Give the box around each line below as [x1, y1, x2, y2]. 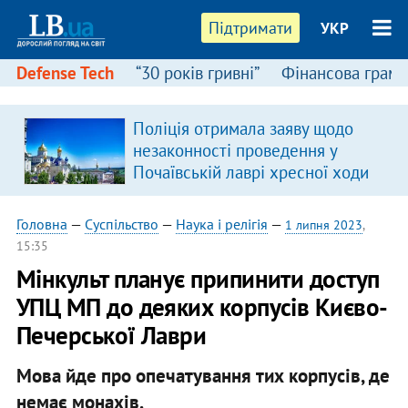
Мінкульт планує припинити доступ [15, 263, 380, 294]
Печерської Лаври [15, 320, 207, 351]
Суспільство [84, 215, 158, 233]
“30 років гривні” [135, 62, 260, 84]
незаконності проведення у [132, 139, 337, 161]
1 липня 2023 [284, 217, 362, 233]
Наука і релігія [175, 215, 268, 233]
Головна [15, 215, 67, 233]
